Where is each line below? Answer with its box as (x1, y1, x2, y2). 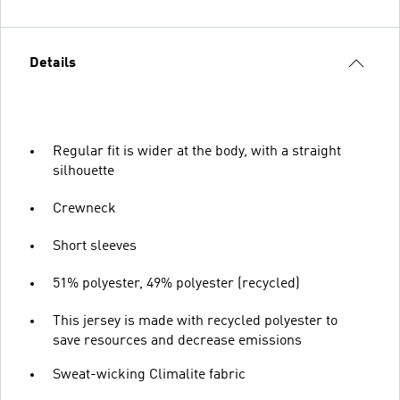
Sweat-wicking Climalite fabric (53, 367, 246, 382)
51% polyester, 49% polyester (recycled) (53, 276, 300, 291)
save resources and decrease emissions (53, 333, 302, 348)
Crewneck (53, 201, 116, 216)
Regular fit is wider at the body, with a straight (53, 144, 341, 159)
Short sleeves (53, 238, 137, 254)
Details (29, 55, 76, 71)
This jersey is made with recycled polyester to (53, 313, 337, 329)
